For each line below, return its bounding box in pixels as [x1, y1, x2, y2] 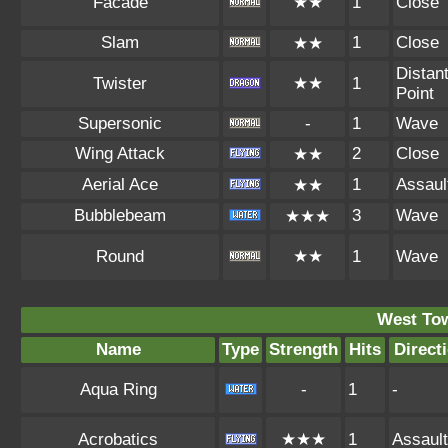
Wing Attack [75, 144, 165, 163]
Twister [93, 74, 147, 93]
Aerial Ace [82, 175, 158, 194]
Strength [269, 340, 338, 359]
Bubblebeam [74, 206, 166, 225]
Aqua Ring [79, 380, 157, 399]
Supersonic [78, 114, 162, 133]
